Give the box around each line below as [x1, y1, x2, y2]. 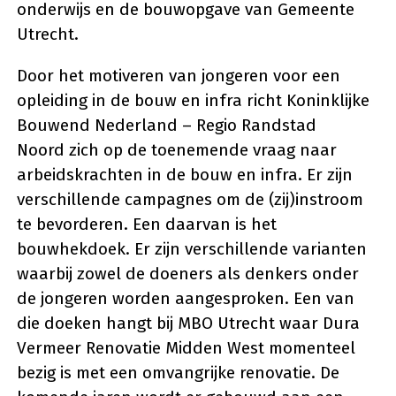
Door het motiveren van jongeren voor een [17, 65, 340, 87]
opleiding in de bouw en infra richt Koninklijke [17, 90, 369, 111]
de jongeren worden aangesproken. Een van [17, 288, 354, 309]
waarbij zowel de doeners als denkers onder [17, 263, 359, 285]
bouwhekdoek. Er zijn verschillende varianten [17, 239, 367, 260]
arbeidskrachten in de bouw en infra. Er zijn [17, 164, 353, 186]
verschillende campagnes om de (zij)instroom [17, 189, 363, 210]
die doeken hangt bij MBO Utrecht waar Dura [17, 313, 360, 334]
